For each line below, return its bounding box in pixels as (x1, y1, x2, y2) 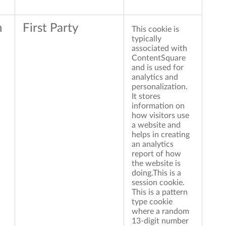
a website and (132, 121, 181, 130)
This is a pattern (132, 188, 188, 197)
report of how (132, 150, 181, 158)
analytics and (132, 73, 178, 82)
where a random (132, 207, 189, 216)
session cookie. (132, 179, 185, 187)
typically (132, 35, 161, 43)
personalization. (132, 83, 188, 91)
